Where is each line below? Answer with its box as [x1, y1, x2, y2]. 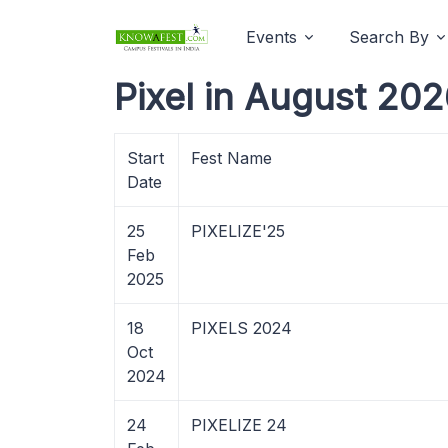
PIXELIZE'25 [191, 221, 285, 241]
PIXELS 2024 [191, 318, 292, 338]
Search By [349, 27, 429, 47]
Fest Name [191, 148, 272, 168]
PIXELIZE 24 [191, 415, 287, 435]
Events [246, 27, 297, 47]
